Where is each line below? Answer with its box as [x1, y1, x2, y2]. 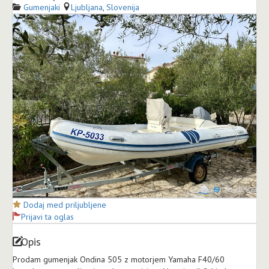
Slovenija [106, 2, 139, 13]
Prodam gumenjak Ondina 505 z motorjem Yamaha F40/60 [13, 253, 225, 265]
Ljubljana [71, 2, 103, 13]
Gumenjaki [23, 2, 60, 13]
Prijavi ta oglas [21, 211, 74, 222]
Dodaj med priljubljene [23, 199, 106, 210]
